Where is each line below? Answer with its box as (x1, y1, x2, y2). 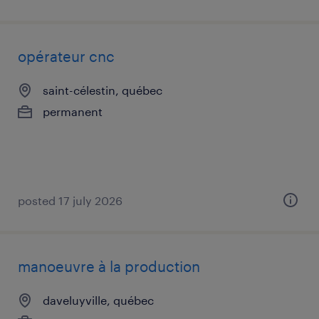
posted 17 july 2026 (18, 194, 122, 207)
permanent (43, 105, 103, 118)
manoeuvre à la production (18, 258, 200, 275)
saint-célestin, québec (43, 83, 162, 97)
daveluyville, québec (43, 293, 154, 307)
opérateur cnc (18, 48, 115, 65)
